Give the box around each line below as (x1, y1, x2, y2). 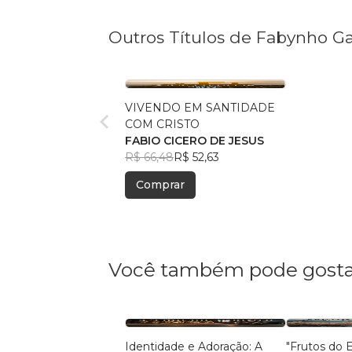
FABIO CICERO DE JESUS (125, 134, 264, 148)
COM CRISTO (125, 117, 200, 132)
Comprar (136, 178, 185, 192)
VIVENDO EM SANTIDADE (125, 101, 275, 115)
